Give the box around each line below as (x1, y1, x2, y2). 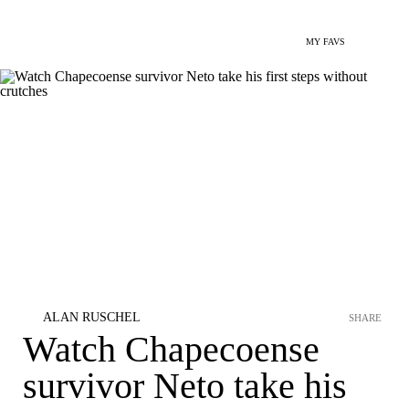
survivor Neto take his (23, 365, 347, 406)
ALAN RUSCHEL (43, 310, 141, 324)
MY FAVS (306, 37, 345, 47)
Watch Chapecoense (23, 329, 320, 370)
